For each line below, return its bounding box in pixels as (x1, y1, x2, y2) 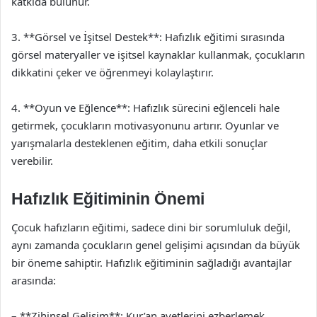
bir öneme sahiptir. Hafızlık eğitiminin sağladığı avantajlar (11, 255, 292, 270)
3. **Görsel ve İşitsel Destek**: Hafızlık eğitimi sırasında (11, 30, 284, 44)
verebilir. (11, 154, 53, 168)
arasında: (11, 272, 56, 287)
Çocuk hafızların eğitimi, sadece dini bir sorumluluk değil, (11, 219, 291, 234)
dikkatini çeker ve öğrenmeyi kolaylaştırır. (11, 65, 214, 79)
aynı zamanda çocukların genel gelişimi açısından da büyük (11, 237, 300, 252)
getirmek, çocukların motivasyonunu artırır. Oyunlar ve (11, 118, 279, 132)
